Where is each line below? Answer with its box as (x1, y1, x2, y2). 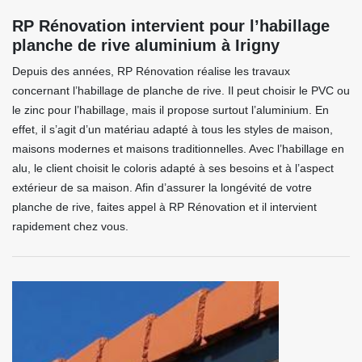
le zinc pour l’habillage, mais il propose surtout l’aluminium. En (12, 103, 329, 116)
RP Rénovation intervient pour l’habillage (12, 17, 330, 35)
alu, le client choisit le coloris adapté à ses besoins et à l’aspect (12, 162, 334, 175)
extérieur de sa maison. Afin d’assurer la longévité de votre (12, 181, 312, 194)
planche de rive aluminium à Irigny (12, 36, 280, 54)
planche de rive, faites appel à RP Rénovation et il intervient (12, 200, 317, 213)
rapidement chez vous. (12, 220, 128, 233)
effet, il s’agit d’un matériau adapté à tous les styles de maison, (12, 123, 333, 136)
